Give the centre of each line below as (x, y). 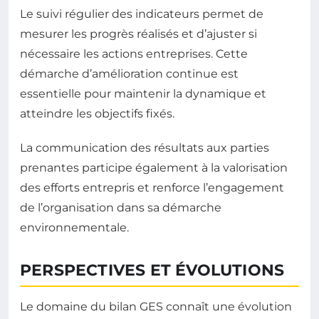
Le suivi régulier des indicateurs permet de (142, 14)
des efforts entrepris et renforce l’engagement (152, 188)
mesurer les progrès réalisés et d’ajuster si (138, 34)
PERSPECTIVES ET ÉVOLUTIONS (152, 270)
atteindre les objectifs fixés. (97, 114)
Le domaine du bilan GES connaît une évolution (156, 307)
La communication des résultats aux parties (145, 148)
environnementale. (74, 228)
